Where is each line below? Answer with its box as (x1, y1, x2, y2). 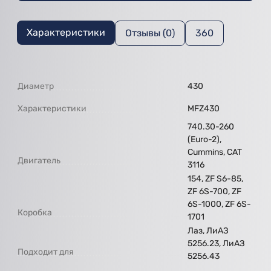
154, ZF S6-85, (188, 174, 243, 184)
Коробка (18, 207, 52, 218)
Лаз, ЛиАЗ (188, 226, 229, 237)
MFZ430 (188, 103, 220, 114)
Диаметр (18, 81, 54, 92)
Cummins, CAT (188, 147, 242, 158)
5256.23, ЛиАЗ (188, 238, 245, 249)
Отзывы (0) (125, 27, 175, 39)
